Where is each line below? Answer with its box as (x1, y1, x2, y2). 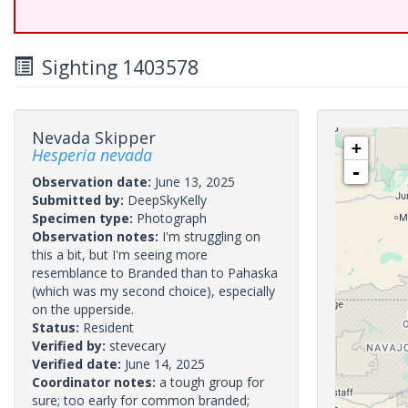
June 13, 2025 (155, 173, 235, 190)
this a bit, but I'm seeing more (32, 246, 208, 263)
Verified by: (32, 337, 109, 354)
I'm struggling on (162, 228, 260, 245)
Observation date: (32, 173, 155, 190)
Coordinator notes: (32, 373, 159, 391)
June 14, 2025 (125, 355, 205, 372)
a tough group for (159, 373, 264, 391)
